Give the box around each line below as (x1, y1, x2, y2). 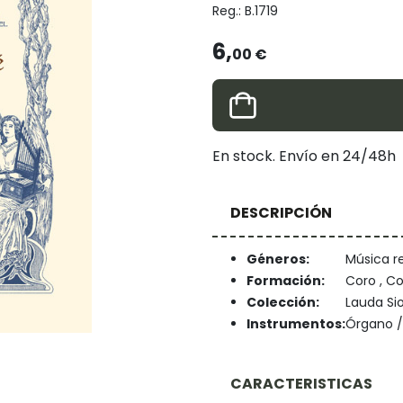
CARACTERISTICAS (230, 372, 372, 394)
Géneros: (246, 250, 309, 269)
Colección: (246, 293, 319, 312)
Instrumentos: (246, 315, 345, 334)
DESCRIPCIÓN (230, 201, 332, 223)
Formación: (246, 272, 325, 291)
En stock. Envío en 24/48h (212, 146, 396, 167)
